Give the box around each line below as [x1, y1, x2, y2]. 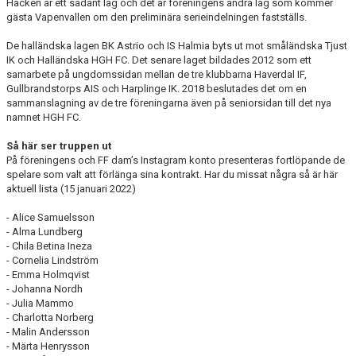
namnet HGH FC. [6, 111, 81, 123]
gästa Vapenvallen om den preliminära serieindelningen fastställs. [6, 11, 307, 23]
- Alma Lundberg [6, 226, 83, 238]
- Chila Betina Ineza [6, 240, 92, 252]
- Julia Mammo [6, 297, 74, 309]
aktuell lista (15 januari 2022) [6, 183, 136, 195]
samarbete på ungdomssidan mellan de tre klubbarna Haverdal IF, [6, 68, 307, 80]
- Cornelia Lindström [6, 254, 99, 266]
